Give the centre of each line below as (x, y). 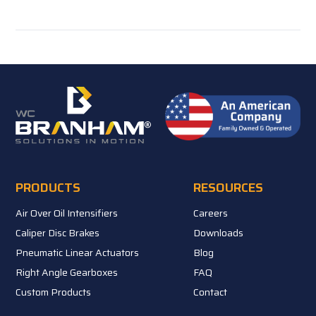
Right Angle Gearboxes (67, 272)
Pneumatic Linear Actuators (78, 252)
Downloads (218, 232)
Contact (210, 292)
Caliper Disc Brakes (58, 232)
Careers (211, 213)
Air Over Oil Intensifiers (67, 213)
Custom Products (54, 292)
